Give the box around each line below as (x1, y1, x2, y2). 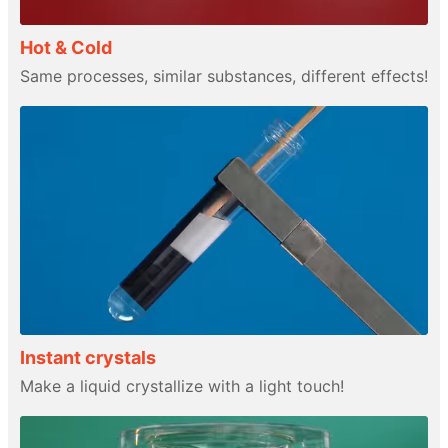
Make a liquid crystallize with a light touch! (20, 375, 344, 396)
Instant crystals (20, 346, 156, 368)
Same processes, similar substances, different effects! (20, 66, 428, 87)
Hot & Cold (20, 37, 112, 59)
